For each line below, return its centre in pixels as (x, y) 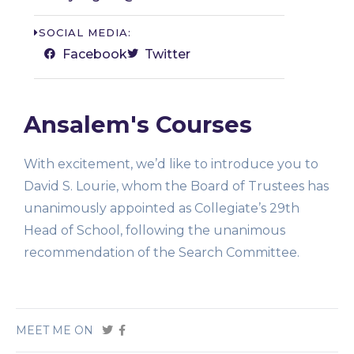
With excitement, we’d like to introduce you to (171, 164)
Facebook (94, 54)
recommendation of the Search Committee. (163, 252)
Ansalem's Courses (138, 124)
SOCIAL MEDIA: (85, 33)
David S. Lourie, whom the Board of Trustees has (176, 186)
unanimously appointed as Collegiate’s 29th (162, 208)
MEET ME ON (55, 330)
